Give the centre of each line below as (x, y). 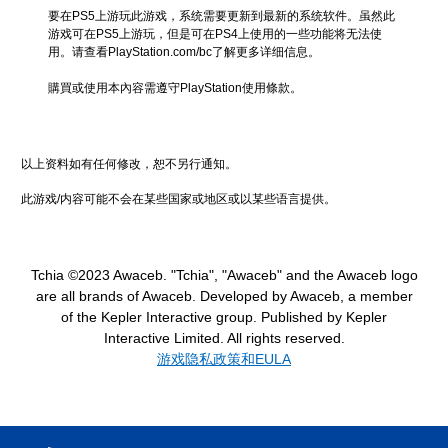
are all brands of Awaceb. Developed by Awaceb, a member (224, 296)
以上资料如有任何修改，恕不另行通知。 (129, 164)
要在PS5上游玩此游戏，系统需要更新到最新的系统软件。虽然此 (221, 16)
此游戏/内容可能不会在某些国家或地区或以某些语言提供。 (178, 199)
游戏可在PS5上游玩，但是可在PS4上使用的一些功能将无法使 (215, 34)
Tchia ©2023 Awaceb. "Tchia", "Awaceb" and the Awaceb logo (224, 275)
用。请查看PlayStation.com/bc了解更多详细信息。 (184, 52)
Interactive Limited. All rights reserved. (224, 338)
